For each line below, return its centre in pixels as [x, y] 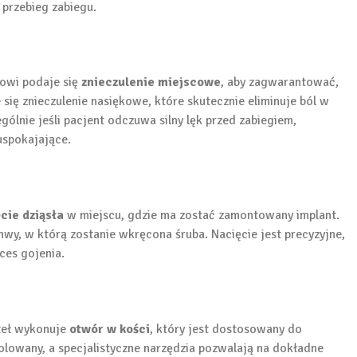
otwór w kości [110, 329]
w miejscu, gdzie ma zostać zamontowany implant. [202, 215]
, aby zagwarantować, [280, 82]
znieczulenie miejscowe [151, 82]
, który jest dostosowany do [226, 329]
